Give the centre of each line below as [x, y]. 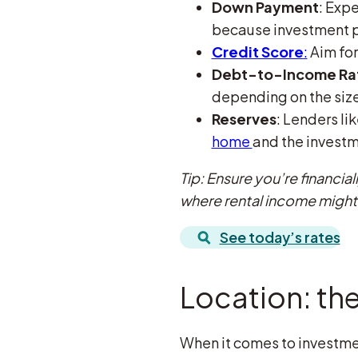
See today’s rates [280, 237]
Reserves [244, 118]
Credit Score [257, 51]
